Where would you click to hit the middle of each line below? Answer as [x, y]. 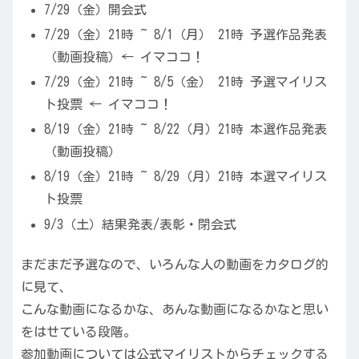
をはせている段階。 [79, 331]
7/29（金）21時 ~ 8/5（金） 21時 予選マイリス [186, 81]
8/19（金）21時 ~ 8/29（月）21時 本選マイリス [186, 177]
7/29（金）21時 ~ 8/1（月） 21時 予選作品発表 [186, 34]
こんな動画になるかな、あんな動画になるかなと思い [175, 309]
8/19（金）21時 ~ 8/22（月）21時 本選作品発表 [186, 129]
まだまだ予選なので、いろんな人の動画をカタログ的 [175, 264]
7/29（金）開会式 [96, 9]
